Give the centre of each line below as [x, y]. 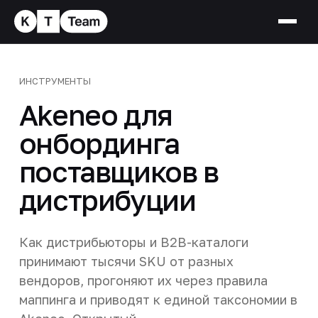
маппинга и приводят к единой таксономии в [158, 299]
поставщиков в [119, 171]
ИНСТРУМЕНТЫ [55, 81]
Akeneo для [95, 115]
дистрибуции [107, 200]
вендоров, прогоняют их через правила [143, 280]
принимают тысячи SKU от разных [126, 261]
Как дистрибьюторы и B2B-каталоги [133, 242]
